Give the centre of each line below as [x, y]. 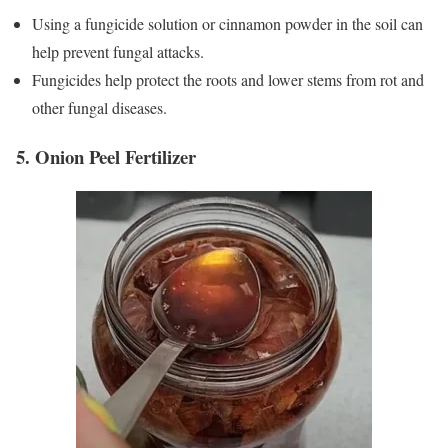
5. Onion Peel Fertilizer [106, 156]
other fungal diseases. [99, 107]
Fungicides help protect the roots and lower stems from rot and [228, 79]
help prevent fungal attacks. [118, 51]
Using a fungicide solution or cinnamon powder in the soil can [227, 23]
